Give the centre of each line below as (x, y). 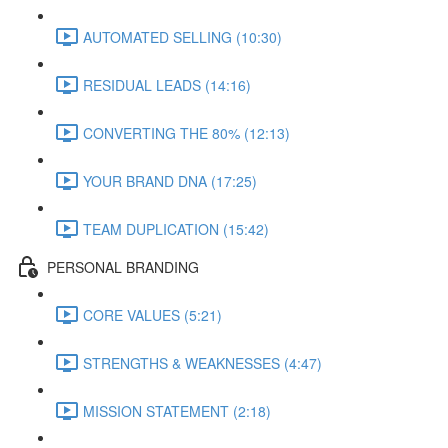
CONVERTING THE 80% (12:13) (186, 132)
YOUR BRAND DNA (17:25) (170, 180)
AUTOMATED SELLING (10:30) (182, 36)
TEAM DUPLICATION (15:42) (176, 228)
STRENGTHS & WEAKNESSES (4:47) (202, 362)
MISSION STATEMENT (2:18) (177, 410)
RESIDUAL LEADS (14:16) (167, 84)
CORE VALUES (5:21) (152, 314)
